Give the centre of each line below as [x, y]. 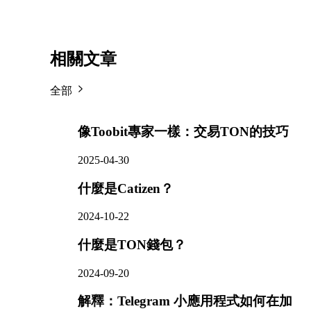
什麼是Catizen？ [126, 188]
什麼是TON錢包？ [132, 245]
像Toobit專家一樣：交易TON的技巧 [183, 132]
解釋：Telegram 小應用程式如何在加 [185, 301]
